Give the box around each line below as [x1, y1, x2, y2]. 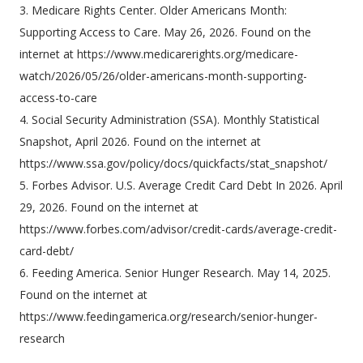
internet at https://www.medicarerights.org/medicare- [19, 46, 298, 62]
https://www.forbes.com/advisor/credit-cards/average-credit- [19, 221, 337, 237]
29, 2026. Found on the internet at [19, 199, 199, 216]
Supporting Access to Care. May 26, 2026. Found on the [19, 24, 311, 41]
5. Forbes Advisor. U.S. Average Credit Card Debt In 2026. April [19, 177, 343, 194]
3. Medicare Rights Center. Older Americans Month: [19, 2, 287, 19]
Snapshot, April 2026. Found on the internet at [19, 134, 261, 150]
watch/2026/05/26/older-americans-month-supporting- [19, 68, 307, 84]
